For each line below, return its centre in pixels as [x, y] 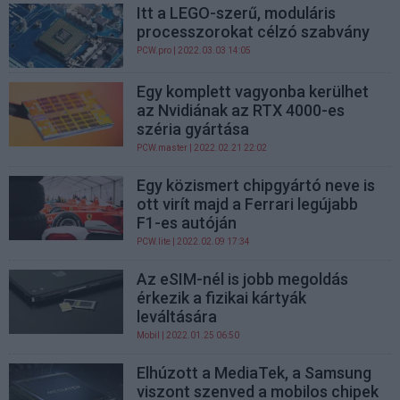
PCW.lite [154, 241]
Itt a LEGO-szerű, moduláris [237, 12]
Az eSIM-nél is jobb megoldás [243, 279]
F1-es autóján [187, 222]
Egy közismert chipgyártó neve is [256, 185]
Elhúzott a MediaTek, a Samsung [254, 372]
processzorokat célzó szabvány [254, 31]
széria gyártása [193, 129]
